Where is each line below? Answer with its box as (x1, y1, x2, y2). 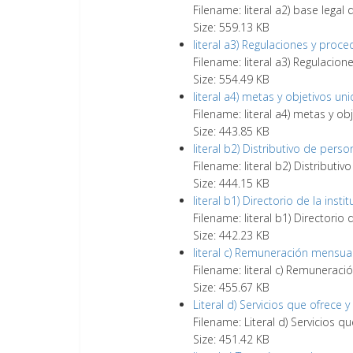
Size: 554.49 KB (193, 72, 269, 87)
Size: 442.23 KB (193, 228, 269, 243)
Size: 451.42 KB (193, 332, 269, 347)
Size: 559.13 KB (193, 20, 269, 35)
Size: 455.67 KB (193, 280, 269, 295)
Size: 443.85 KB (193, 124, 269, 139)
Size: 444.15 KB (193, 176, 269, 191)
